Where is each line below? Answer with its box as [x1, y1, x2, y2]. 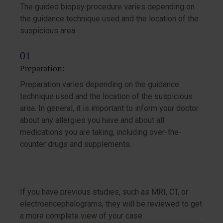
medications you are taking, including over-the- [20, 127, 182, 137]
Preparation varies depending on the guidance [20, 80, 179, 90]
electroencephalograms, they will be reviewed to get [20, 199, 202, 209]
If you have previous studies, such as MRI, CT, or [20, 187, 188, 197]
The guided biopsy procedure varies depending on [20, 2, 195, 12]
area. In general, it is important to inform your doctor [20, 104, 199, 113]
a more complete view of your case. [20, 211, 144, 221]
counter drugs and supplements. [20, 139, 131, 149]
